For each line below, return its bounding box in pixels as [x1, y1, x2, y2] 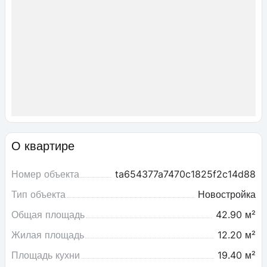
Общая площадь [11, 209, 85, 221]
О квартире [11, 139, 74, 153]
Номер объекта [11, 168, 79, 181]
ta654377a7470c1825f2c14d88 [115, 168, 256, 181]
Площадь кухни [11, 249, 80, 262]
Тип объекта [11, 188, 66, 201]
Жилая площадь [11, 229, 84, 241]
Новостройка [198, 188, 256, 201]
